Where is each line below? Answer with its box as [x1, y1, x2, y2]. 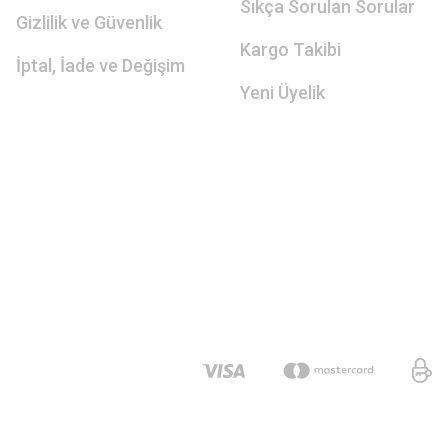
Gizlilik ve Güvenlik [16, 11, 162, 33]
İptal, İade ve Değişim [16, 54, 185, 76]
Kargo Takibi [240, 38, 341, 60]
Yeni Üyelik [240, 81, 325, 103]
